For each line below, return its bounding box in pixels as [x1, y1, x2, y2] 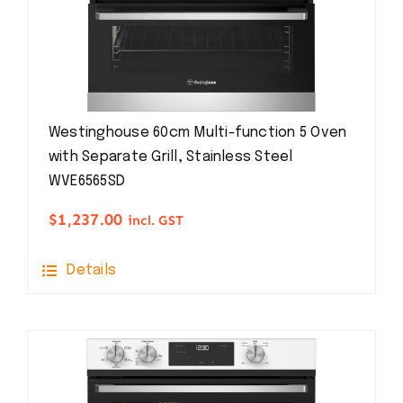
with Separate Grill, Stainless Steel [48, 149, 293, 166]
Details [67, 263, 117, 279]
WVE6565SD [48, 174, 126, 190]
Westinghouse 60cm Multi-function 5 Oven [48, 125, 347, 141]
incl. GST [127, 212, 184, 229]
